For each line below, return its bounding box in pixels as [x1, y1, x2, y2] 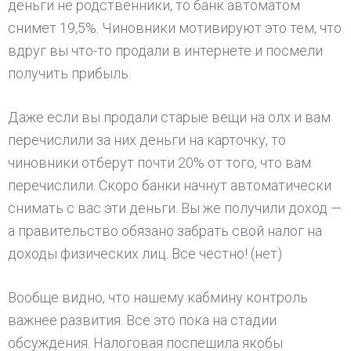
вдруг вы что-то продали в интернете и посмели [8, 42, 323, 59]
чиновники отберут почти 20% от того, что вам [8, 154, 311, 171]
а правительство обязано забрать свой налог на [8, 223, 322, 239]
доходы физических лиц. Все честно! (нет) [8, 245, 282, 262]
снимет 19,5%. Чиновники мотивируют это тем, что [8, 20, 342, 36]
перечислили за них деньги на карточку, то [8, 132, 286, 148]
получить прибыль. [8, 65, 131, 81]
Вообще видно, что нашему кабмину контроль [8, 289, 308, 306]
